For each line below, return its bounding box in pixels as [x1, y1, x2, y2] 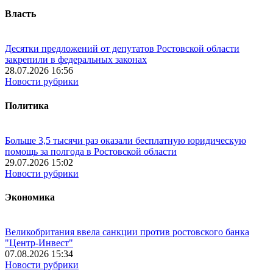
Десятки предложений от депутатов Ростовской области [5, 43, 239, 54]
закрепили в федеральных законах [5, 54, 147, 65]
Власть [5, 9, 36, 19]
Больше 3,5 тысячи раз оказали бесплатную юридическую [5, 135, 246, 146]
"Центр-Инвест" [5, 238, 73, 249]
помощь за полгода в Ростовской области [5, 146, 177, 157]
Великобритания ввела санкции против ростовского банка [5, 227, 249, 238]
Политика [5, 100, 49, 111]
